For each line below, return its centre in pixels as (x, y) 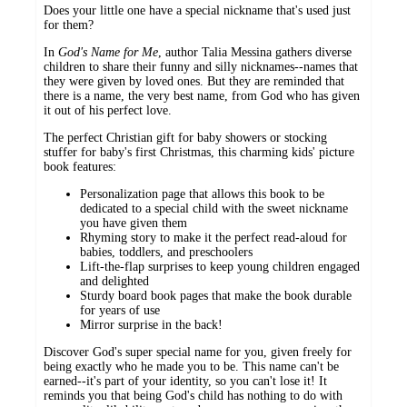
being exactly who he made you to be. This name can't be (191, 367)
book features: (80, 167)
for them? (69, 25)
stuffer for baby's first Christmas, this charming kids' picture (199, 153)
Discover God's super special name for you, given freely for (198, 352)
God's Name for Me (108, 53)
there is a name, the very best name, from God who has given (202, 96)
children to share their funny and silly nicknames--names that (201, 67)
